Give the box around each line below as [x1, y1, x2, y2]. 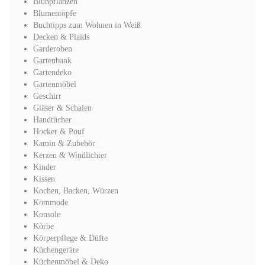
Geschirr [33, 92, 62, 101]
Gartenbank [33, 56, 72, 65]
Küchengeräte [33, 245, 79, 254]
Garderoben [33, 44, 72, 53]
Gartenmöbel [33, 80, 76, 89]
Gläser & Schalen [33, 104, 92, 112]
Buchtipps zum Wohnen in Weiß [33, 21, 141, 30]
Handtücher [33, 115, 72, 124]
